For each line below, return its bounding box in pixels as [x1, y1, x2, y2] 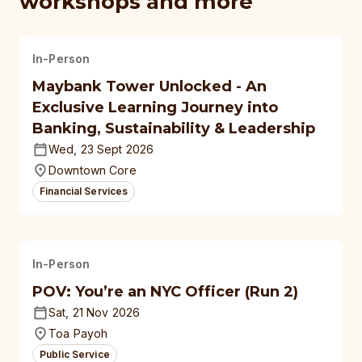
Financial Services [40, 185, 128, 197]
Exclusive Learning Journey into [32, 99, 278, 116]
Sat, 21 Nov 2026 [48, 305, 141, 319]
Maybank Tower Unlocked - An [32, 78, 267, 95]
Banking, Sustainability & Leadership [32, 120, 315, 137]
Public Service [40, 348, 110, 360]
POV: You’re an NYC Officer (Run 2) [32, 283, 298, 301]
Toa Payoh [48, 326, 108, 340]
